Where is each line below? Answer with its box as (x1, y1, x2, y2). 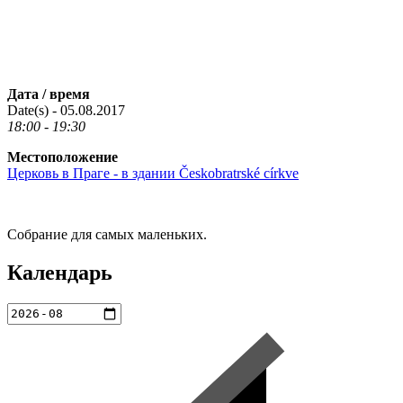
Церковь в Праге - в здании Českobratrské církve (7, 165, 299, 181)
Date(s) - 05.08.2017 (7, 102, 125, 118)
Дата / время (7, 85, 90, 102)
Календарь (7, 260, 112, 284)
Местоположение (7, 148, 118, 165)
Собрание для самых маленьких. (7, 226, 207, 242)
